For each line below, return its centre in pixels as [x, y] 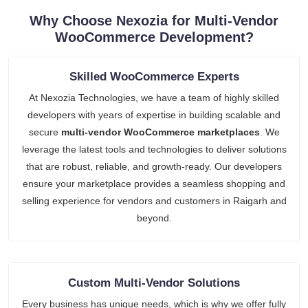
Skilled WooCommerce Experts [154, 76]
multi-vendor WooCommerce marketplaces [160, 132]
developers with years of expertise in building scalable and [154, 114]
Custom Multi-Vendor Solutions [154, 283]
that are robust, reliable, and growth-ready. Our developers [154, 166]
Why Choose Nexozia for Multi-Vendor [154, 20]
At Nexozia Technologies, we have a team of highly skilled [154, 97]
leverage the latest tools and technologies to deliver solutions [154, 149]
